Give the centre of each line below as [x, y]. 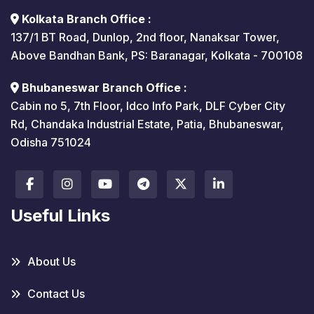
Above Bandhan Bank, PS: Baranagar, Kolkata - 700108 [157, 56]
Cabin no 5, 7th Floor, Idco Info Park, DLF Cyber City [148, 106]
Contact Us [56, 294]
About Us [52, 262]
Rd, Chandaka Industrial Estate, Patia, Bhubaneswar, [147, 124]
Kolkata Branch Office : [87, 19]
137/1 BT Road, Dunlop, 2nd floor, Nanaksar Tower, [145, 37]
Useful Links [60, 216]
